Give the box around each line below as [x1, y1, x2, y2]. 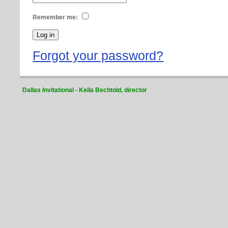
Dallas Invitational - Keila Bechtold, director [22, 87, 148, 94]
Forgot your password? [33, 48, 164, 63]
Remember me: [33, 14, 78, 21]
